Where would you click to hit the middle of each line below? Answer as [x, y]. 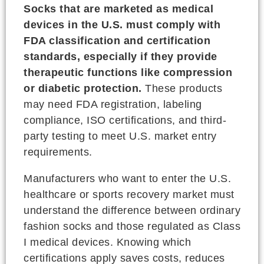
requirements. [58, 152]
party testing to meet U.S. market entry [120, 136]
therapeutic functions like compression [128, 72]
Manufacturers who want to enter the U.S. [127, 179]
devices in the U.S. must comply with [122, 25]
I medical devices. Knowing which [107, 242]
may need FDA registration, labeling [113, 104]
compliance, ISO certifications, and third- [125, 120]
